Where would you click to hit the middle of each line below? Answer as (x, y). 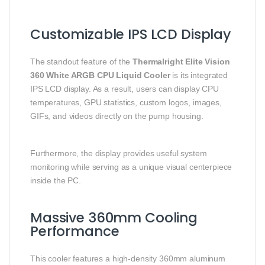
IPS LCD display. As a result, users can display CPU (125, 89)
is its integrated (199, 75)
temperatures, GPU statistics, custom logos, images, (126, 103)
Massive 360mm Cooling (114, 218)
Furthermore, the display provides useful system (119, 153)
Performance (75, 232)
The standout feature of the (82, 62)
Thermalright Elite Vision (181, 62)
